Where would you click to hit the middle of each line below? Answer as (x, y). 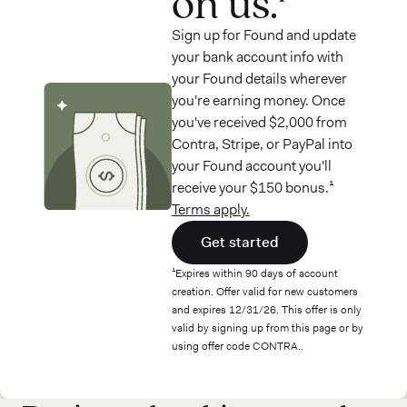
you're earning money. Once (258, 100)
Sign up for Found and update (263, 35)
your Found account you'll (251, 166)
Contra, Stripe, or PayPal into (262, 144)
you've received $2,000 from (259, 122)
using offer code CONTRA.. (237, 346)
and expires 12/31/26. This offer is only (266, 310)
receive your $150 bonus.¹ (253, 188)
